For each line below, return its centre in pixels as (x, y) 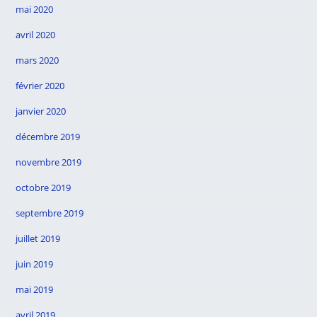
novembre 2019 (49, 162)
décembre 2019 (48, 137)
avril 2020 (36, 35)
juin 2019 (35, 264)
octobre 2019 (44, 188)
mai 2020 (35, 9)
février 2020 (40, 86)
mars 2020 (38, 60)
